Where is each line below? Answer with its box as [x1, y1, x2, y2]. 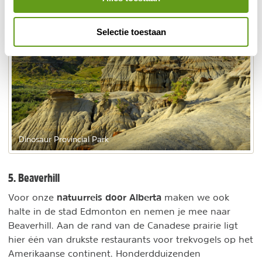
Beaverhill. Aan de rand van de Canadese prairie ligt [8, 220, 238, 230]
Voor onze [8, 192, 57, 202]
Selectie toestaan [96, 27, 166, 37]
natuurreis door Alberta [57, 191, 161, 204]
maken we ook [161, 192, 229, 202]
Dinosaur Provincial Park [19, 135, 109, 144]
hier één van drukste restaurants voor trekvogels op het [8, 235, 253, 244]
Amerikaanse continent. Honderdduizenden [8, 249, 201, 258]
